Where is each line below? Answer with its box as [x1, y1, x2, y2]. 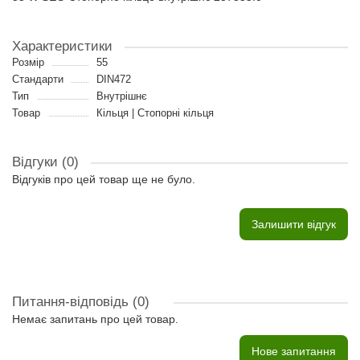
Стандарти [12, 73, 63, 85]
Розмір [12, 56, 44, 68]
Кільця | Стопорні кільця [96, 107, 214, 119]
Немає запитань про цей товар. [12, 313, 178, 325]
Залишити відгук [252, 218, 336, 231]
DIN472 [96, 73, 131, 85]
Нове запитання [252, 345, 336, 358]
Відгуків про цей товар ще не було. [12, 173, 195, 186]
